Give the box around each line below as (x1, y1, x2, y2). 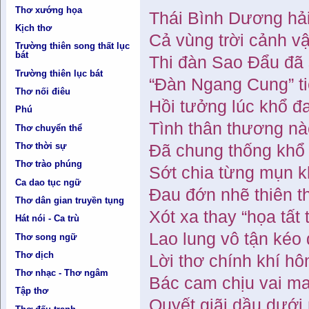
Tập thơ (15, 286, 49, 297)
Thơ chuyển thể (15, 122, 83, 133)
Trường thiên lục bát (15, 68, 103, 79)
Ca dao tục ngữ (15, 177, 81, 188)
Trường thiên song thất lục (15, 41, 130, 52)
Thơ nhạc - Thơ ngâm (15, 268, 109, 279)
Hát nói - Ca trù (15, 213, 80, 224)
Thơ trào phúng (15, 159, 83, 170)
